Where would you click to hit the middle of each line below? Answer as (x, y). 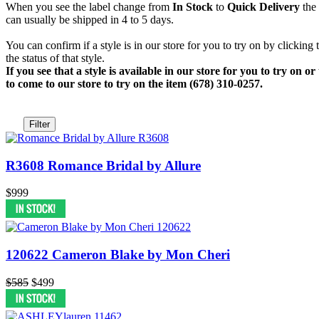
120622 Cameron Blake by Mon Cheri (118, 254)
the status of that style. (55, 58)
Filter (40, 124)
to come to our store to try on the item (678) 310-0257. (134, 83)
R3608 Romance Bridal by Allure (103, 165)
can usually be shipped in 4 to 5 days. (90, 19)
